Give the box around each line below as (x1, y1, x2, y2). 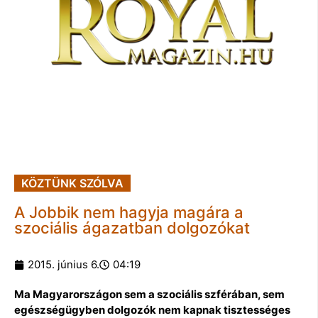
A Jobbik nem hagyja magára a (14, 202, 243, 221)
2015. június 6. (28, 257, 99, 271)
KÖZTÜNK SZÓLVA (21, 175, 124, 190)
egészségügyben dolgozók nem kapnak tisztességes (14, 302, 290, 317)
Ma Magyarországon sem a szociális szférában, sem (14, 287, 285, 301)
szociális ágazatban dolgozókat (14, 218, 250, 237)
